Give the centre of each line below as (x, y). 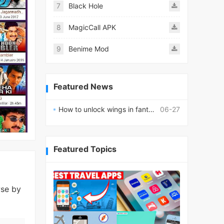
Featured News (83, 86)
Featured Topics (85, 149)
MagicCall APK (92, 27)
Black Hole (86, 6)
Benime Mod (89, 49)
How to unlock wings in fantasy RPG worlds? (103, 109)
